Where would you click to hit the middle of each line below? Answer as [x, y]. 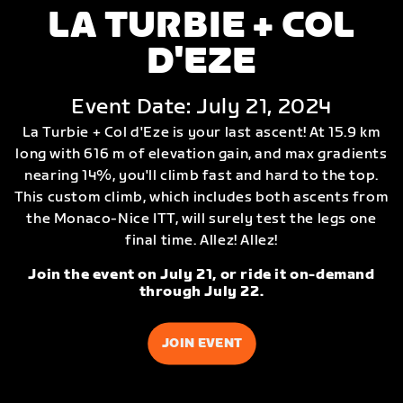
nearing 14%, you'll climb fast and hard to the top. [201, 176]
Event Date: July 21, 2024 [201, 107]
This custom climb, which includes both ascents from [201, 198]
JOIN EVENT [201, 344]
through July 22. [201, 292]
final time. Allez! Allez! [201, 241]
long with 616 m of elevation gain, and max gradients [201, 155]
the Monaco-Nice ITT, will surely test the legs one [201, 219]
